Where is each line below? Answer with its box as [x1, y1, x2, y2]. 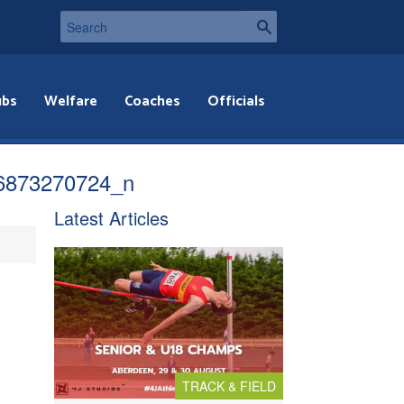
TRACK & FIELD [182, 377, 276, 396]
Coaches [124, 89, 181, 114]
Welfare [44, 89, 98, 114]
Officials [207, 89, 266, 114]
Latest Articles [54, 205, 169, 231]
